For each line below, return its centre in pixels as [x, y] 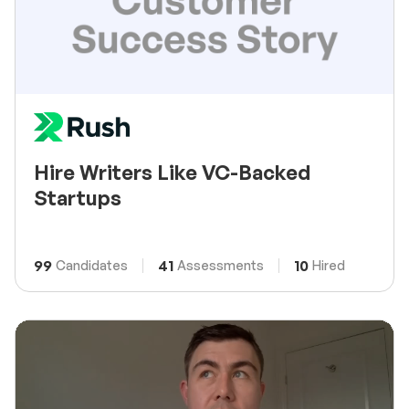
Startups [78, 197]
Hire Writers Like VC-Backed [172, 172]
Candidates [92, 265]
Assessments [220, 265]
